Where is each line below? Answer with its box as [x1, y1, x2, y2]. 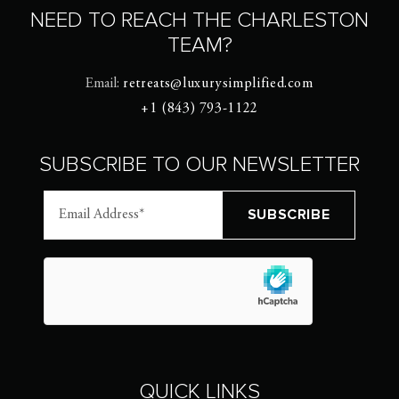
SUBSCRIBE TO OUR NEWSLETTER [39, 151, 360, 177]
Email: [85, 77, 124, 91]
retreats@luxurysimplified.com [123, 77, 313, 91]
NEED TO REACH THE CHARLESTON [30, 7, 369, 33]
